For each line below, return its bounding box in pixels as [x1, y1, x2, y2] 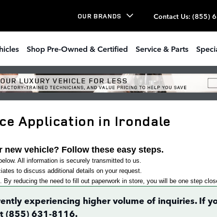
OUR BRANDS [77, 11, 122, 20]
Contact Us [154, 11, 188, 21]
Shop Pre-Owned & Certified [27, 43, 128, 54]
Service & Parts [136, 43, 188, 54]
